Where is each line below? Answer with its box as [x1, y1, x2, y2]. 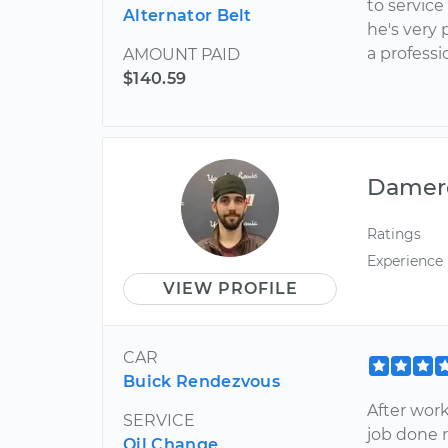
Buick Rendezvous [123, 371, 281, 391]
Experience [367, 251, 444, 270]
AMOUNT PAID [123, 44, 240, 64]
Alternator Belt [123, 5, 252, 25]
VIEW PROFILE [162, 278, 298, 298]
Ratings [367, 224, 422, 243]
